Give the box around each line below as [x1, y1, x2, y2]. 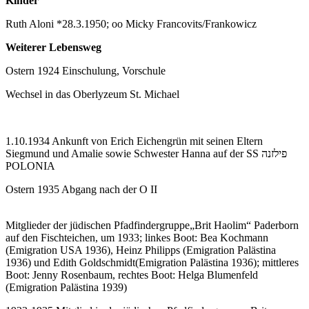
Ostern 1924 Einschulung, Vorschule [6, 64, 166, 77]
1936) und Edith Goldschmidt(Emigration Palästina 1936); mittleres [6, 256, 299, 268]
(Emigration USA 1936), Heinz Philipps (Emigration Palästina [6, 243, 276, 256]
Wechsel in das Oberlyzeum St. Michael [6, 88, 179, 100]
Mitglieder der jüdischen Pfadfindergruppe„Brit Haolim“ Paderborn [6, 219, 299, 231]
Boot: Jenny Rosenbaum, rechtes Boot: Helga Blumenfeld [6, 268, 258, 281]
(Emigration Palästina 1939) [6, 281, 127, 293]
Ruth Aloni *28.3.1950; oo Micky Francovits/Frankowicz [6, 17, 257, 30]
